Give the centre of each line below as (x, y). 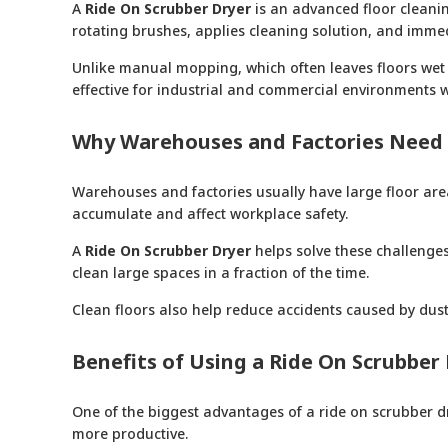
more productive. (130, 434)
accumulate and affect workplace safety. (210, 214)
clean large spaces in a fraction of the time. (220, 273)
